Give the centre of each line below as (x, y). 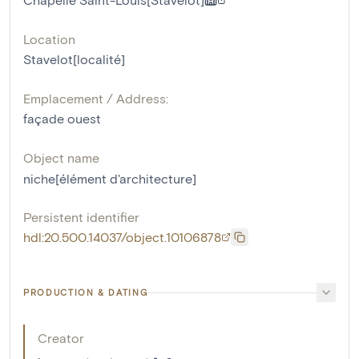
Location (49, 39)
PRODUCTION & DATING (86, 292)
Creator (61, 338)
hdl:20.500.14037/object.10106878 (122, 237)
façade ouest (62, 119)
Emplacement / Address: (96, 99)
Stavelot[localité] (74, 59)
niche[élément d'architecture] (110, 179)
